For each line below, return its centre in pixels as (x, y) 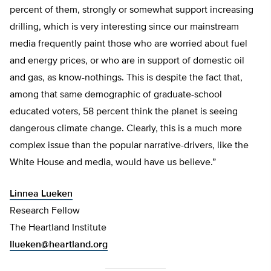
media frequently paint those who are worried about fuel (129, 44)
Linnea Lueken (41, 194)
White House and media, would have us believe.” (113, 163)
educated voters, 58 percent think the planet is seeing (124, 112)
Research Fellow (45, 211)
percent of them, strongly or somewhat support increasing (132, 10)
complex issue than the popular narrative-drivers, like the (129, 146)
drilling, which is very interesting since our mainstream (124, 27)
